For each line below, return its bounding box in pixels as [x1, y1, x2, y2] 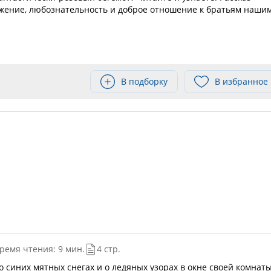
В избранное [215, 76, 268, 87]
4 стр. [96, 243, 120, 255]
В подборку [121, 76, 168, 87]
